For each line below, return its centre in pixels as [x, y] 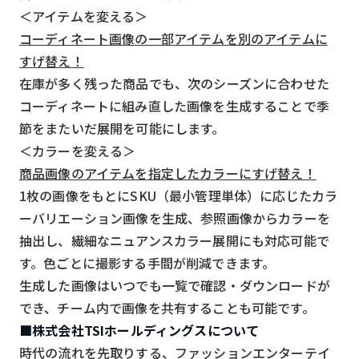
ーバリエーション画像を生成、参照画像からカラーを [175, 218]
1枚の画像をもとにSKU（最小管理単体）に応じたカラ [179, 195]
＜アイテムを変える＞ [84, 16]
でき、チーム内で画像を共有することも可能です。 [167, 307]
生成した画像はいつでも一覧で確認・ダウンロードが [175, 285]
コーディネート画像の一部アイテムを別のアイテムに [173, 38]
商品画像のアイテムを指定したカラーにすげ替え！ [168, 173]
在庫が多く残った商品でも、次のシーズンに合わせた [174, 83]
